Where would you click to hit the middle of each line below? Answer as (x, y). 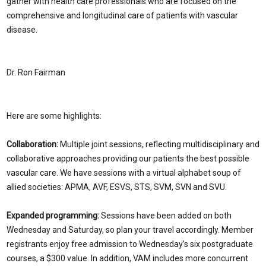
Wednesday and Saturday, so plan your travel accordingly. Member (130, 230)
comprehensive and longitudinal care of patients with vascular (122, 15)
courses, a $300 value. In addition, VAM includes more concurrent (127, 258)
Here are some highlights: (54, 116)
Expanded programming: (53, 216)
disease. (22, 30)
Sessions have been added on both (165, 216)
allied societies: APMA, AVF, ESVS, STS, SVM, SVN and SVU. (117, 187)
